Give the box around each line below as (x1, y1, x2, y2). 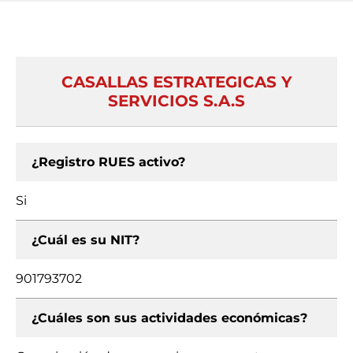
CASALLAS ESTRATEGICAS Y (61, 72, 292, 91)
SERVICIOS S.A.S (108, 91, 245, 110)
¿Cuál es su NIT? (32, 232, 139, 247)
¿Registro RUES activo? (32, 154, 185, 169)
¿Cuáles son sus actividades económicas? (32, 310, 307, 325)
